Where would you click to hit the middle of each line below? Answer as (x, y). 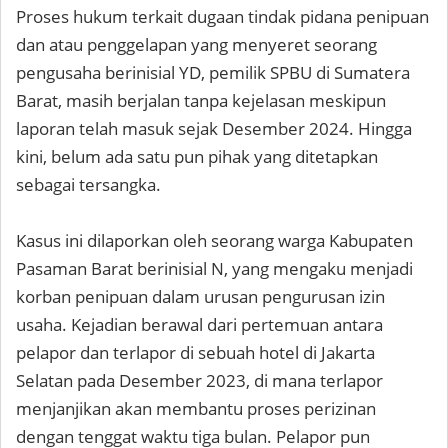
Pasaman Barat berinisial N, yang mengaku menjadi (214, 269)
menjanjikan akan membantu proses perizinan (196, 409)
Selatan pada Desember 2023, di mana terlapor (199, 381)
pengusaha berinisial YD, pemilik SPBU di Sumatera (213, 73)
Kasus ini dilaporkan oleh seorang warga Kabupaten (214, 241)
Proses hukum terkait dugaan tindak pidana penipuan (222, 17)
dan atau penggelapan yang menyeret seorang (196, 45)
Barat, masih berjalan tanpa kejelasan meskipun (201, 101)
